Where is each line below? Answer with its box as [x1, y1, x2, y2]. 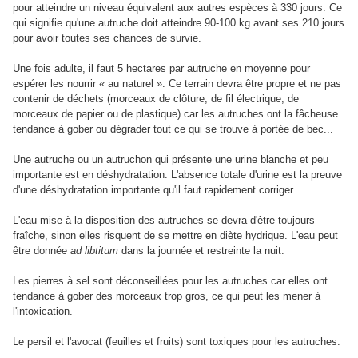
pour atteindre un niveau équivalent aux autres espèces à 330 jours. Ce [13, 2, 342, 14]
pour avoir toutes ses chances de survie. [13, 32, 201, 45]
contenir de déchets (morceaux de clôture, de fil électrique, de [13, 93, 299, 105]
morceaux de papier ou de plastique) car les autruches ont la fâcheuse [13, 108, 338, 121]
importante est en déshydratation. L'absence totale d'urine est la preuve [13, 169, 342, 181]
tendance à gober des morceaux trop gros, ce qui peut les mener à [13, 290, 320, 303]
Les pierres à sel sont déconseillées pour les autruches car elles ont [13, 275, 328, 288]
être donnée [13, 245, 70, 257]
